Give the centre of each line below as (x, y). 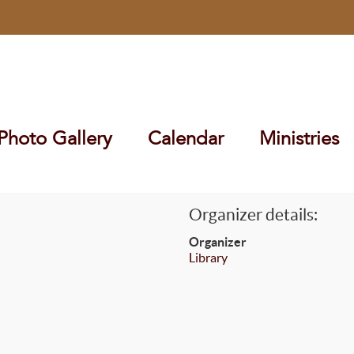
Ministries (299, 138)
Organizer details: (253, 215)
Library (208, 258)
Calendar (186, 138)
